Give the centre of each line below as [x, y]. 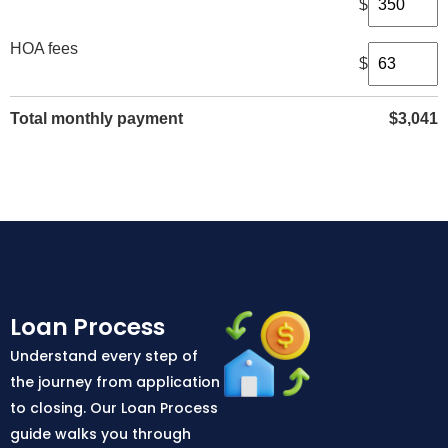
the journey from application [115, 381]
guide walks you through [100, 433]
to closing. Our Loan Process [114, 407]
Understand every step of [104, 355]
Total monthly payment [96, 118]
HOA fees [44, 48]
